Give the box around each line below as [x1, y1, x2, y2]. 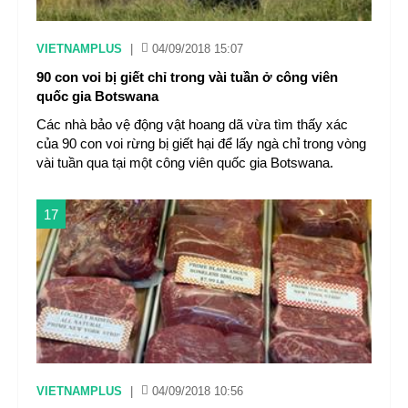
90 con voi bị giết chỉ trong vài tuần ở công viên [36, 69, 338, 85]
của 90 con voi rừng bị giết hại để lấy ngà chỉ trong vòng [36, 136, 366, 151]
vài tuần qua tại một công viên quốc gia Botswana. [36, 155, 333, 170]
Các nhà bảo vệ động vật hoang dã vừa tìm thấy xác [36, 117, 348, 132]
